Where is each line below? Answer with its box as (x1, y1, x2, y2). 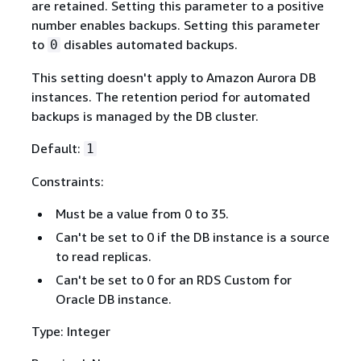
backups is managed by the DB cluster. (31, 108, 259, 125)
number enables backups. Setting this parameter (31, 17, 320, 34)
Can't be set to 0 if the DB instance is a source (55, 229, 330, 246)
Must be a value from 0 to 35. (55, 205, 229, 222)
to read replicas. (55, 248, 151, 265)
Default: (31, 140, 84, 157)
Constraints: (31, 173, 104, 190)
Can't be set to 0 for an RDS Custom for (55, 272, 292, 288)
